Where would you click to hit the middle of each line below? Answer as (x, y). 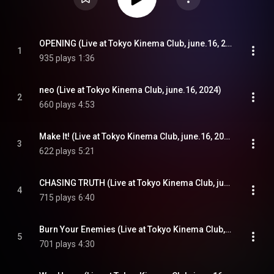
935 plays (57, 58)
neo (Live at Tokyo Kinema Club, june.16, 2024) (130, 90)
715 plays (57, 198)
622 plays (57, 151)
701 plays (57, 244)
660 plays (57, 105)
